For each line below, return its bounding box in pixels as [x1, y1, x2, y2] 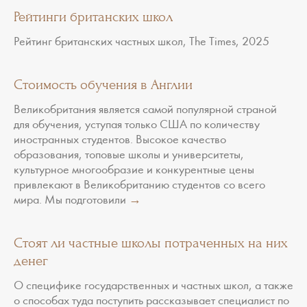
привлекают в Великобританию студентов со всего [14, 179, 265, 192]
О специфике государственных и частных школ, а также [14, 280, 293, 293]
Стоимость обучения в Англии [14, 77, 193, 93]
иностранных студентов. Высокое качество [14, 134, 226, 147]
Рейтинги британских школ [14, 9, 173, 25]
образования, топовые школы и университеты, [14, 149, 244, 162]
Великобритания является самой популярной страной [14, 103, 277, 116]
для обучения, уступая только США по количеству [14, 119, 260, 132]
